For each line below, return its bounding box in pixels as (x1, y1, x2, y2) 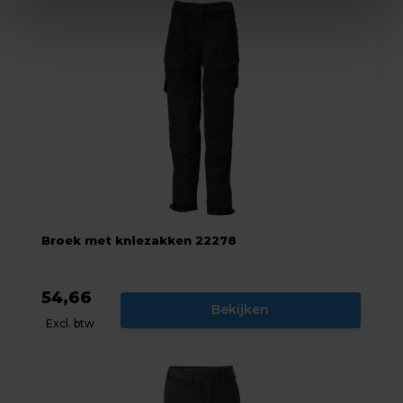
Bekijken (211, 301, 270, 318)
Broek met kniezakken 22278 (41, 232, 237, 247)
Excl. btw (46, 316, 95, 330)
